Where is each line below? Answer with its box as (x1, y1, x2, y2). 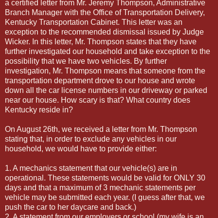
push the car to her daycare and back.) (5, 202, 136, 211)
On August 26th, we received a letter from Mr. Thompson (5, 125, 197, 133)
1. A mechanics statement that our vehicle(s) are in (5, 163, 177, 172)
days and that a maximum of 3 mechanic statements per (5, 183, 196, 192)
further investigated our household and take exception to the (5, 47, 210, 55)
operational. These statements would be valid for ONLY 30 (5, 173, 205, 182)
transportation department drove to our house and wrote (5, 76, 195, 85)
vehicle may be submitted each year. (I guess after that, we (5, 193, 205, 201)
